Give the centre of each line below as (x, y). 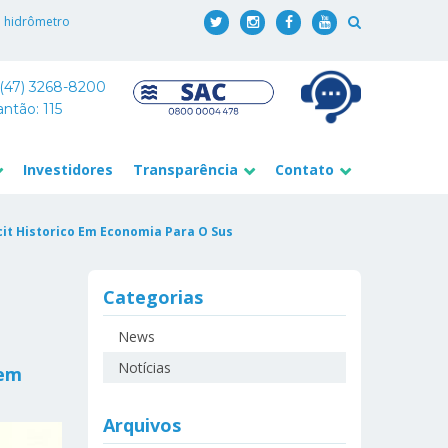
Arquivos (142, 424)
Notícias (145, 367)
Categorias (153, 296)
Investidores (68, 169)
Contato (305, 169)
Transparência (186, 169)
